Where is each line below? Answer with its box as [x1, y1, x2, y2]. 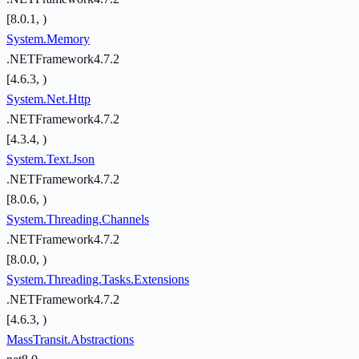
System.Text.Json [6, 152, 95, 167]
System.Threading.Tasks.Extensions [6, 272, 189, 287]
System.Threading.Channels [6, 212, 149, 227]
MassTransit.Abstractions [6, 333, 134, 347]
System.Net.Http [6, 92, 91, 107]
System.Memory [6, 32, 90, 46]
